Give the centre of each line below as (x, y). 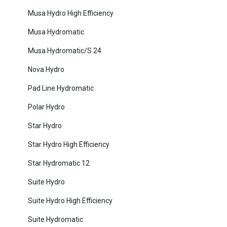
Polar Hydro (46, 107)
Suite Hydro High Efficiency (70, 201)
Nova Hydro (46, 70)
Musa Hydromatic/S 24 (65, 51)
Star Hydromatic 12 (59, 163)
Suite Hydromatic (55, 220)
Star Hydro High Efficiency (69, 145)
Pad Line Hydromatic (61, 88)
